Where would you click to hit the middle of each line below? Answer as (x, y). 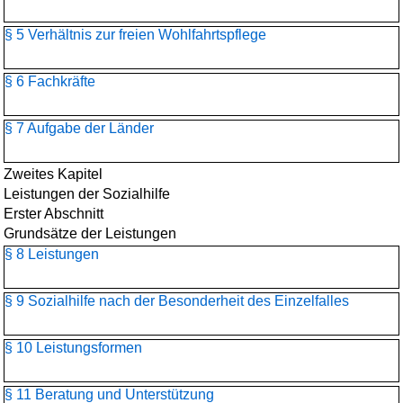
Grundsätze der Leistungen (90, 233)
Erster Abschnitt (54, 214)
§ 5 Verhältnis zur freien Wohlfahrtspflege (135, 35)
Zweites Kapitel (53, 174)
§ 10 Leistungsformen (73, 348)
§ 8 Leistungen (52, 254)
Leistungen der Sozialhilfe (87, 194)
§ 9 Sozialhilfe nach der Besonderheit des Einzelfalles (177, 301)
